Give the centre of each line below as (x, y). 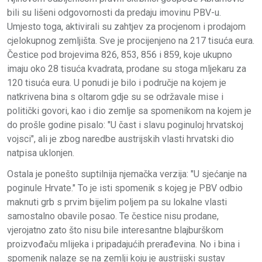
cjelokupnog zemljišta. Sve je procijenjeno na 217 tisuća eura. (131, 40)
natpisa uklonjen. (41, 153)
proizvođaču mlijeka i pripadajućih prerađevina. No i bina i (123, 244)
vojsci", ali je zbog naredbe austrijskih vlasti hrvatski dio (120, 139)
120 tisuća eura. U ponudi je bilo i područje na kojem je (117, 82)
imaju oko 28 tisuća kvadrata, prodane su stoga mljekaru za (127, 68)
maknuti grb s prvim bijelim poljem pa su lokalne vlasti (117, 202)
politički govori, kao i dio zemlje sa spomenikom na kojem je (129, 111)
